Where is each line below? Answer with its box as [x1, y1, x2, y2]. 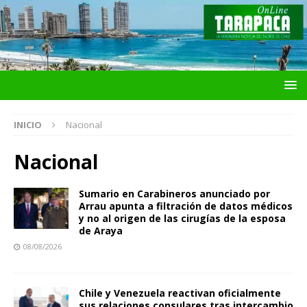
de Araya [79, 224, 123, 238]
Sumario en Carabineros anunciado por [79, 187, 270, 201]
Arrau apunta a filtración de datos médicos [79, 199, 293, 213]
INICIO [14, 119, 42, 132]
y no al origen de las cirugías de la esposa [79, 212, 286, 225]
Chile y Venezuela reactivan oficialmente [79, 286, 281, 300]
